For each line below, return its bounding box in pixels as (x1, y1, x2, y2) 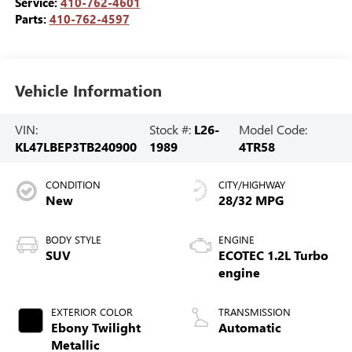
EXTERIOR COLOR (50, 305, 133, 319)
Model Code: (239, 121, 308, 138)
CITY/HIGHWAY (218, 178, 285, 192)
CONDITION (45, 178, 101, 192)
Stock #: (149, 121, 195, 138)
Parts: (14, 10, 49, 27)
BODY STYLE (45, 233, 101, 247)
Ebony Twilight (50, 319, 141, 336)
